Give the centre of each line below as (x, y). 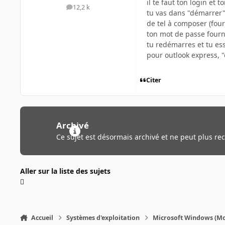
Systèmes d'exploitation (103, 217)
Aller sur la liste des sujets (65, 171)
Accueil (42, 217)
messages (92, 10)
